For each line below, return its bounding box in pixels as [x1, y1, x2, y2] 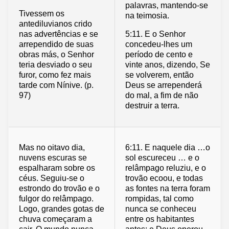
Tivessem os [19, 9, 64, 18]
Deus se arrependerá [125, 80, 202, 89]
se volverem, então [125, 70, 194, 79]
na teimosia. [125, 11, 169, 20]
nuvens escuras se [19, 153, 87, 163]
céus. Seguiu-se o [19, 174, 84, 183]
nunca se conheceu [125, 204, 196, 214]
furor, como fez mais [19, 70, 91, 79]
